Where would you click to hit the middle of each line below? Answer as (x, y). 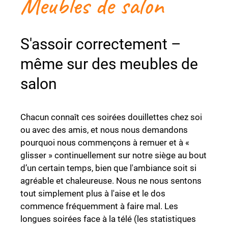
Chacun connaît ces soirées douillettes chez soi (111, 117)
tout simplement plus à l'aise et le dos (93, 193)
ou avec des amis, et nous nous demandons (104, 130)
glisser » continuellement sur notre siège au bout (113, 155)
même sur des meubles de (109, 64)
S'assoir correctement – (101, 44)
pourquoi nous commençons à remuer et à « (105, 142)
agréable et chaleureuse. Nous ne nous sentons (111, 181)
